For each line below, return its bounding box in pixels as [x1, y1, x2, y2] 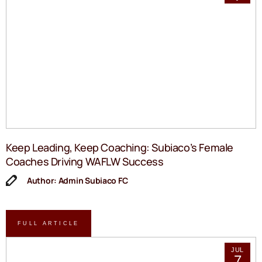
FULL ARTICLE [18, 220, 80, 226]
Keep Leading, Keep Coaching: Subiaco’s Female [6, 140, 234, 155]
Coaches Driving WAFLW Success [6, 154, 164, 169]
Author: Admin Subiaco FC [27, 175, 128, 187]
